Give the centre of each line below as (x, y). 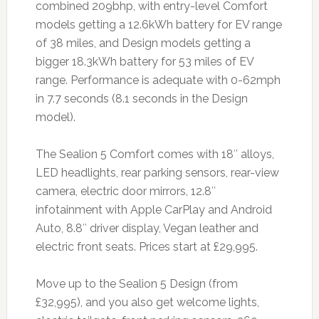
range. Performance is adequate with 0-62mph (158, 80)
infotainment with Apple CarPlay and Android (153, 210)
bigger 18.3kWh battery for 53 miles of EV (144, 62)
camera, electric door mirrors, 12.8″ (125, 192)
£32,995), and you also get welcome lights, (147, 303)
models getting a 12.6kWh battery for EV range (158, 25)
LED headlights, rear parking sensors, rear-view (157, 173)
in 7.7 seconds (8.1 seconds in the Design (141, 99)
